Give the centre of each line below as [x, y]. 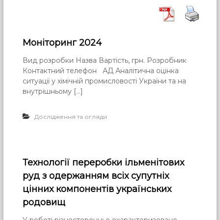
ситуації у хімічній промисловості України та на [105, 81]
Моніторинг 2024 [62, 43]
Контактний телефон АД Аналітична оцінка [101, 71]
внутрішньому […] [53, 92]
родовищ [44, 203]
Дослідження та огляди [71, 117]
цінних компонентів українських [97, 189]
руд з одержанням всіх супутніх [96, 176]
